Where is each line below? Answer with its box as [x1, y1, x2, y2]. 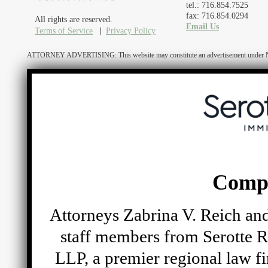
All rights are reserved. [35, 15, 112, 24]
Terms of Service [35, 26, 93, 35]
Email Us [186, 22, 219, 31]
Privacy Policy [106, 26, 156, 35]
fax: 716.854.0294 [186, 11, 248, 20]
